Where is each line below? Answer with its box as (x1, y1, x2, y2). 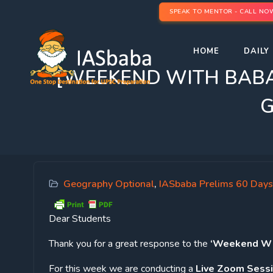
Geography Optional (63, 177, 154, 191)
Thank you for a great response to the (49, 237, 210, 251)
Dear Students (49, 212, 111, 226)
